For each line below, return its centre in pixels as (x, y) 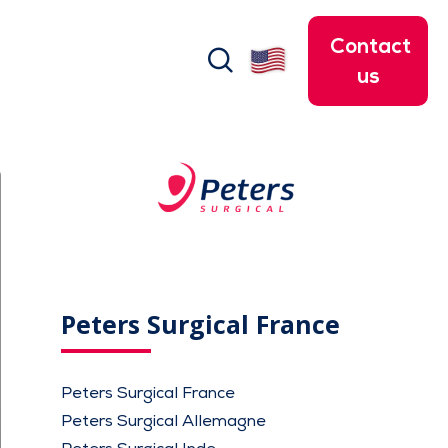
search (272, 52)
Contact (370, 46)
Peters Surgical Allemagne (164, 421)
